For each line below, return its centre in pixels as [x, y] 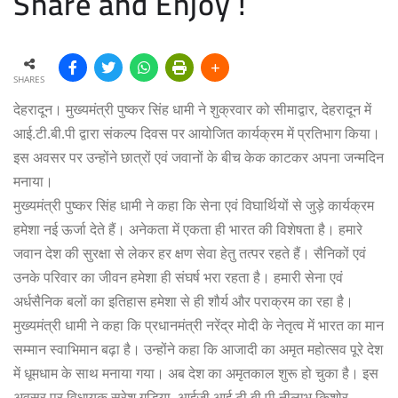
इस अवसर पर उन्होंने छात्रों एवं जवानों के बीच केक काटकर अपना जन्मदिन [199, 157]
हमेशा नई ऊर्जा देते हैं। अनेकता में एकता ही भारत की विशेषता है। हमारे [188, 229]
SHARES [29, 79]
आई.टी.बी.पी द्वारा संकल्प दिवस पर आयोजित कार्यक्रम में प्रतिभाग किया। [197, 133]
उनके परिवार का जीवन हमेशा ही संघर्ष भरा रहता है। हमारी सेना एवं [178, 277]
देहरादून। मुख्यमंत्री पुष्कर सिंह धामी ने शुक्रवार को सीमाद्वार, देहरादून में [192, 109]
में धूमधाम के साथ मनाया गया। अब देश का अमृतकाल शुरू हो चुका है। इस [196, 373]
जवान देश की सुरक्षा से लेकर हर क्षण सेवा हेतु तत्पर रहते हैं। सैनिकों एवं [190, 253]
